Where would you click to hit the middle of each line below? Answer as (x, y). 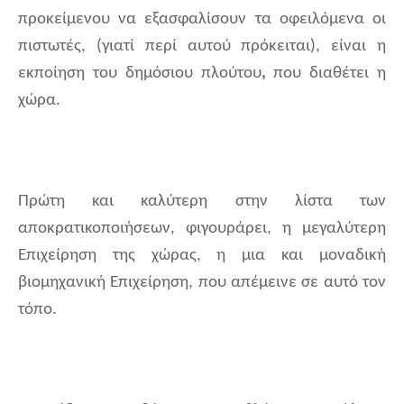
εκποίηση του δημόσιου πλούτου (140, 74)
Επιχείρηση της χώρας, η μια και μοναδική (202, 256)
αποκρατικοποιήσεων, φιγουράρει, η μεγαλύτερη (202, 229)
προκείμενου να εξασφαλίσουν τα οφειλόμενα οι (202, 20)
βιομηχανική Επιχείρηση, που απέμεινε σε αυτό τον (202, 283)
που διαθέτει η (326, 74)
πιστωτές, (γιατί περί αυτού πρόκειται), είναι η (202, 47)
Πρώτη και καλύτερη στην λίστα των (202, 202)
